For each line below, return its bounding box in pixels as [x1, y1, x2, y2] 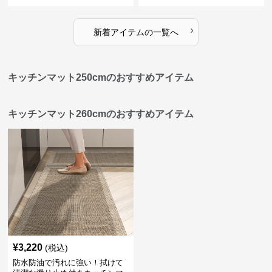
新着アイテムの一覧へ [93, 27, 178, 37]
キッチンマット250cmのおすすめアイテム [8, 72, 194, 83]
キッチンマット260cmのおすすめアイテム [8, 109, 194, 119]
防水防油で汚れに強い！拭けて [13, 258, 124, 267]
